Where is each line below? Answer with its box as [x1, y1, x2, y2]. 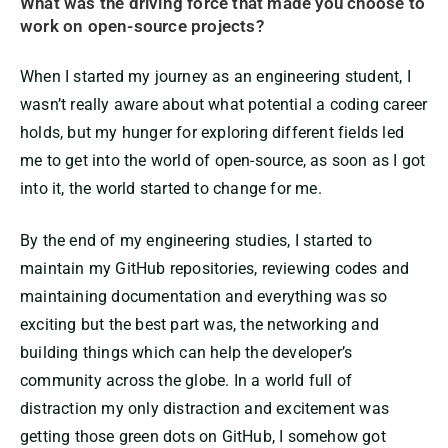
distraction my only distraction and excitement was [20, 399, 390, 419]
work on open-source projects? [20, 15, 264, 36]
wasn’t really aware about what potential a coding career [20, 95, 428, 115]
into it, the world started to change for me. [20, 179, 322, 199]
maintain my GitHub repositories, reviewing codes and [20, 259, 410, 279]
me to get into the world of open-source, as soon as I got [20, 151, 426, 171]
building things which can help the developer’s [20, 343, 353, 363]
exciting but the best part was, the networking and [20, 315, 380, 335]
